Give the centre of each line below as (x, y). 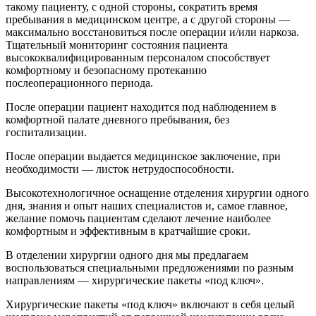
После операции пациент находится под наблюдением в (141, 107)
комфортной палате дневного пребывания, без (117, 119)
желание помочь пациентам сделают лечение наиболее (138, 218)
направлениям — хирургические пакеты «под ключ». (135, 280)
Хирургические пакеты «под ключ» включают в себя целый (150, 304)
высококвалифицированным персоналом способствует (138, 57)
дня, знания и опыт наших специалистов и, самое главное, (147, 205)
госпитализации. (46, 132)
